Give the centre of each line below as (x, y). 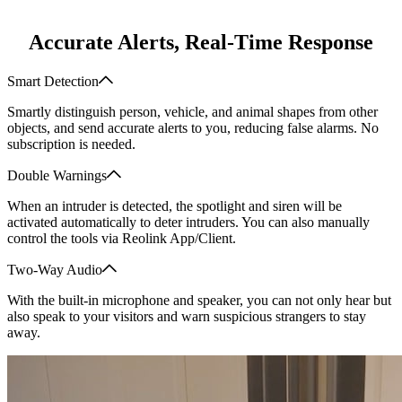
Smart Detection (53, 82)
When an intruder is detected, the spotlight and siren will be (175, 206)
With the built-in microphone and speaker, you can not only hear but (199, 301)
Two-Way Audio (55, 270)
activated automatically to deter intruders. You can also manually (188, 223)
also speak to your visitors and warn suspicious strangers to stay (187, 317)
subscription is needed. (71, 144)
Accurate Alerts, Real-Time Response (201, 43)
